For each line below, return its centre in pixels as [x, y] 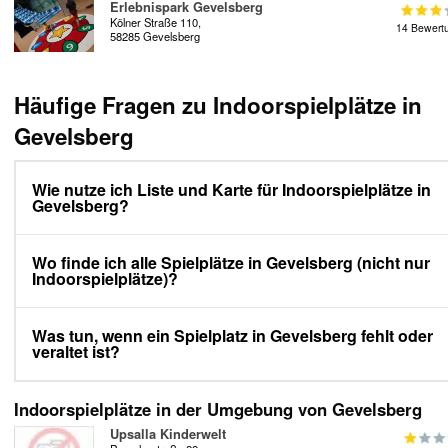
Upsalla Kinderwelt [168, 434]
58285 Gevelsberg [155, 36]
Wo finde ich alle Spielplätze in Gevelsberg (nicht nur [231, 263]
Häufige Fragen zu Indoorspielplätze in [218, 105]
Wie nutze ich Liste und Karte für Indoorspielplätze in [231, 190]
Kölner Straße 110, [155, 22]
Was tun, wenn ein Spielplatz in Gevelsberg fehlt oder [232, 336]
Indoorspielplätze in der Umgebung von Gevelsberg [218, 409]
